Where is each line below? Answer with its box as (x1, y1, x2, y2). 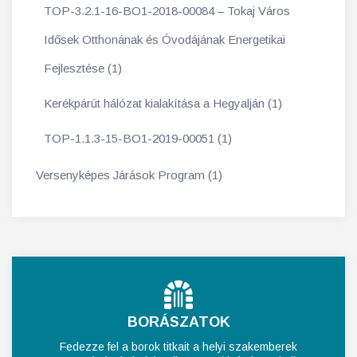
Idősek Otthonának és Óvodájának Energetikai (44, 33, 285, 47)
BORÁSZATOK (127, 314, 230, 331)
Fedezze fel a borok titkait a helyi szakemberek (60, 340, 297, 354)
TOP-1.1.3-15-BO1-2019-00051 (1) (44, 131, 232, 146)
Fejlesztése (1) (44, 61, 122, 76)
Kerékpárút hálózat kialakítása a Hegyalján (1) (44, 96, 282, 111)
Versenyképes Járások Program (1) (36, 168, 222, 182)
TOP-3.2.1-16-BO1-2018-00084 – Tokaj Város (44, 4, 290, 18)
